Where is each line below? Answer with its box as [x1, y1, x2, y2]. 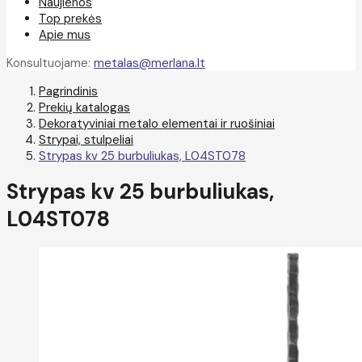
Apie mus [39, 27, 90, 43]
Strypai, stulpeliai [39, 132, 133, 148]
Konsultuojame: [6, 55, 94, 71]
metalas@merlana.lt [94, 55, 205, 71]
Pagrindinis [39, 83, 98, 99]
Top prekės [39, 11, 102, 27]
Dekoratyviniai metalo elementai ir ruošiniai [39, 116, 275, 132]
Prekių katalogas [39, 99, 130, 116]
